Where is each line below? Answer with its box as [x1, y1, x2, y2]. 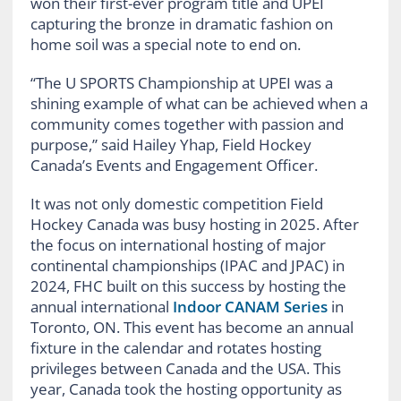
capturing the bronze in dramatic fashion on [30, 13, 333, 34]
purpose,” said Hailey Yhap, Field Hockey [30, 133, 311, 155]
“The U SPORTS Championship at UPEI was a [30, 72, 333, 93]
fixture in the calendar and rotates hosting [30, 337, 321, 358]
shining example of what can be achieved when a [30, 92, 368, 114]
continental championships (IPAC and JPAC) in [30, 254, 345, 276]
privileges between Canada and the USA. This [30, 357, 341, 379]
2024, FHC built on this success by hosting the [30, 275, 346, 296]
